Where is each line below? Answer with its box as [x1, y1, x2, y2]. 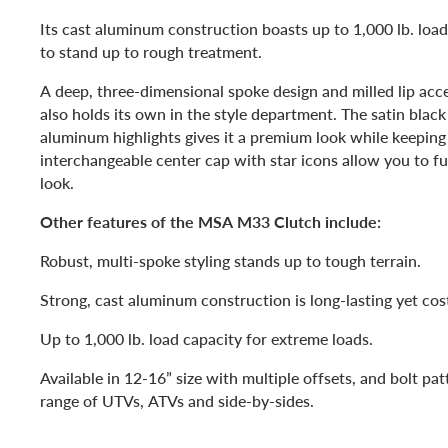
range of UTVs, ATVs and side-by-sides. [40, 388, 314, 412]
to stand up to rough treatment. [40, 39, 262, 63]
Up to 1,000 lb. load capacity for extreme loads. [40, 326, 373, 350]
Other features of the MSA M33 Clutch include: [40, 209, 381, 233]
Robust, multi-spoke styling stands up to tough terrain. [40, 248, 421, 272]
